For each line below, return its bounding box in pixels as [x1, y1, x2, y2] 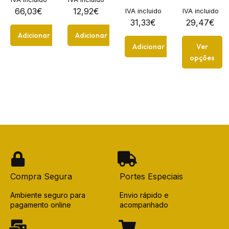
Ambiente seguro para [10, 190, 85, 199]
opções [190, 53, 215, 62]
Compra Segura [10, 171, 72, 181]
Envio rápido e [120, 190, 169, 199]
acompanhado [120, 200, 168, 209]
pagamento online [10, 200, 71, 209]
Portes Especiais [120, 171, 183, 181]
